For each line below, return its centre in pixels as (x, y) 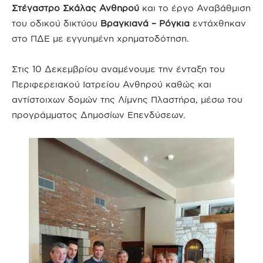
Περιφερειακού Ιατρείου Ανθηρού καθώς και (112, 85)
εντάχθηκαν (218, 23)
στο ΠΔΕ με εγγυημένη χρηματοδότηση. (100, 39)
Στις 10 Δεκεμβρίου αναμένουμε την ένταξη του (118, 69)
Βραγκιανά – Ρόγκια (145, 23)
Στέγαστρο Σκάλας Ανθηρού (75, 8)
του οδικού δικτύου (56, 23)
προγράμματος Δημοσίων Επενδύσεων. (99, 115)
